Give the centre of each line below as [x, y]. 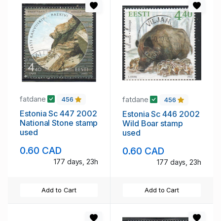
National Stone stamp [59, 123]
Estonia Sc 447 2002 [58, 113]
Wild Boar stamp [153, 123]
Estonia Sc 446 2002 [161, 114]
